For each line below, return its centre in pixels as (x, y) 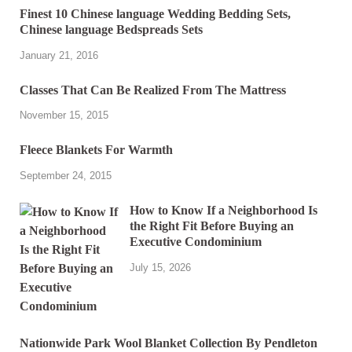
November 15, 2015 (64, 115)
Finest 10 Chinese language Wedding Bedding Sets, (155, 13)
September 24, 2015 (66, 176)
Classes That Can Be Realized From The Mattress (153, 90)
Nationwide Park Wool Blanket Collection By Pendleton (169, 343)
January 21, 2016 (59, 55)
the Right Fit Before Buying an (212, 226)
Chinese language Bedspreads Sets (111, 29)
